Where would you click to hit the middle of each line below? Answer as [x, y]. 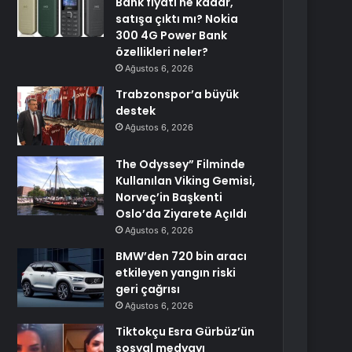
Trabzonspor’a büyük [178, 94]
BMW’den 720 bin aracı [181, 256]
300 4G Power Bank [172, 35]
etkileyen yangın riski [176, 273]
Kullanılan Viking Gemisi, [186, 181]
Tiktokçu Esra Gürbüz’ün [185, 332]
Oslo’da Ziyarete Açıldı [181, 214]
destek [136, 111]
